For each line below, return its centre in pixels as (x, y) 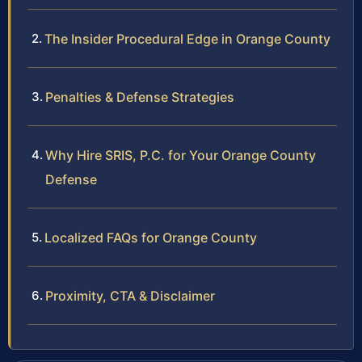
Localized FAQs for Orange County (151, 237)
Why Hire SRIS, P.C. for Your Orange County (181, 155)
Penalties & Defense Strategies (140, 97)
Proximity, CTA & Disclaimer (130, 295)
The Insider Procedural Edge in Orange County (187, 38)
